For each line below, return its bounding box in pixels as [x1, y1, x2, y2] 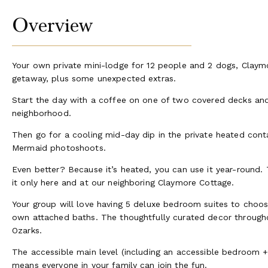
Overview [12, 13, 93, 37]
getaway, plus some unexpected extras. [12, 73, 176, 83]
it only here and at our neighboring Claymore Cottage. [12, 177, 234, 187]
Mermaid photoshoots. [12, 142, 109, 153]
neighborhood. [12, 108, 74, 118]
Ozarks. [12, 225, 42, 235]
